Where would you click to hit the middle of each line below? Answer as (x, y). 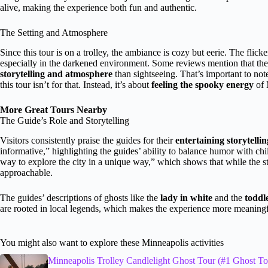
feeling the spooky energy (202, 84)
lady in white (186, 197)
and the (229, 197)
